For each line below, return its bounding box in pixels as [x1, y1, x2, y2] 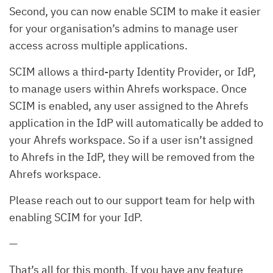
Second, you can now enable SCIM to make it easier [9, 4, 261, 18]
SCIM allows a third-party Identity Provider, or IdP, [9, 64, 256, 79]
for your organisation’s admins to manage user [9, 21, 238, 35]
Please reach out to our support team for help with [9, 193, 255, 207]
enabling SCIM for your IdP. [9, 210, 143, 224]
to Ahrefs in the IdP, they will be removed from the [9, 149, 255, 164]
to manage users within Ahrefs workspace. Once [9, 81, 247, 96]
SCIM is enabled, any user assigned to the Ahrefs [9, 98, 249, 113]
